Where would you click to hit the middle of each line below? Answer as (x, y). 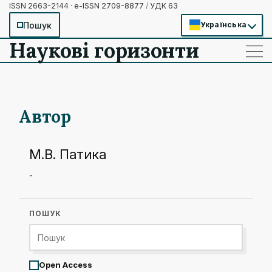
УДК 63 (163, 6)
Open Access (66, 265)
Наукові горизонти (104, 50)
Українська (223, 25)
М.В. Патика (68, 154)
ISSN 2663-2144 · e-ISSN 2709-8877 (77, 6)
